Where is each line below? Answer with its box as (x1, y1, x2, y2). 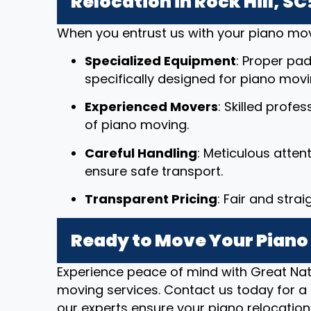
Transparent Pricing (85, 190, 217, 208)
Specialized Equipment (85, 51, 236, 69)
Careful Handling (85, 144, 197, 162)
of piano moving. (85, 116, 189, 134)
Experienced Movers (85, 98, 218, 116)
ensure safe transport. (85, 162, 223, 180)
